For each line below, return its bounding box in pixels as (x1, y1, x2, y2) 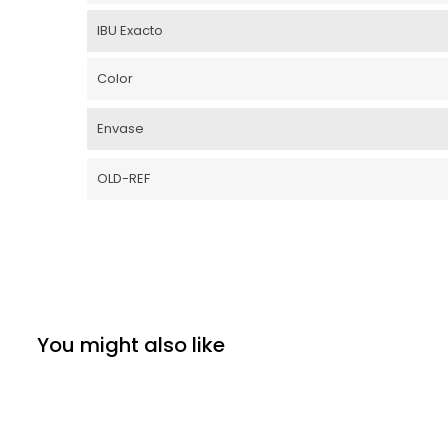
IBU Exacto (97, 21, 163, 40)
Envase (97, 119, 144, 138)
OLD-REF (97, 169, 150, 188)
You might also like (37, 331, 225, 359)
